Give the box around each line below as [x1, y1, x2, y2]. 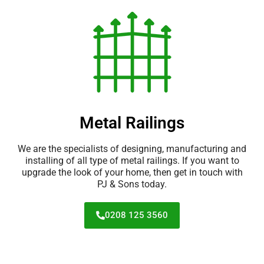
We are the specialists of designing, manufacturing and [18, 143, 246, 154]
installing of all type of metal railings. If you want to [25, 155, 239, 166]
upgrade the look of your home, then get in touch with [21, 167, 243, 178]
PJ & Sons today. [97, 179, 167, 190]
